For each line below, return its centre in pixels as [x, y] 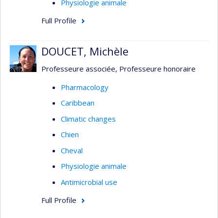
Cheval [72, 150]
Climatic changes [88, 118]
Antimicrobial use [89, 182]
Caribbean [78, 103]
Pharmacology [85, 87]
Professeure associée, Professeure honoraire [118, 69]
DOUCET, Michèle [85, 51]
